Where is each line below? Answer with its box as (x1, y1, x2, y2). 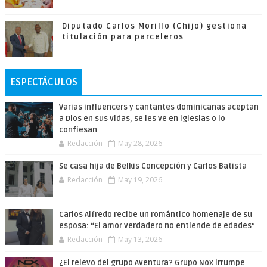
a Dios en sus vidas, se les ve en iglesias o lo (58, 114, 225, 123)
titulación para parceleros (61, 32, 184, 42)
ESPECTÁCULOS (10, 76, 77, 88)
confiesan (58, 125, 97, 135)
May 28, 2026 (117, 138, 162, 148)
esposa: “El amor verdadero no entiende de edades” (58, 221, 255, 231)
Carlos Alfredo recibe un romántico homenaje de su (58, 210, 252, 219)
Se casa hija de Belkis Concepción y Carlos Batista (58, 162, 247, 171)
